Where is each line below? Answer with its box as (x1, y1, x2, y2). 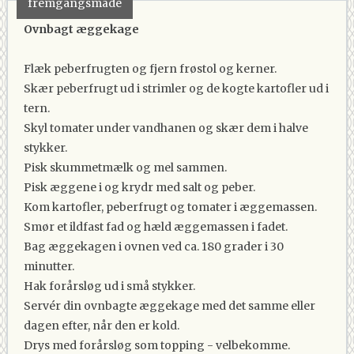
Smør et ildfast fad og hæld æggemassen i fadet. (24, 220, 288, 234)
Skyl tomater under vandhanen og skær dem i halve (24, 121, 308, 135)
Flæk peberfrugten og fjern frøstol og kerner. (24, 62, 277, 76)
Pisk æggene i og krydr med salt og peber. (24, 180, 255, 194)
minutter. (24, 259, 74, 273)
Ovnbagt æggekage (24, 22, 139, 36)
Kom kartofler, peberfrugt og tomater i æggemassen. (24, 200, 317, 214)
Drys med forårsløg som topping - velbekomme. (24, 338, 290, 352)
